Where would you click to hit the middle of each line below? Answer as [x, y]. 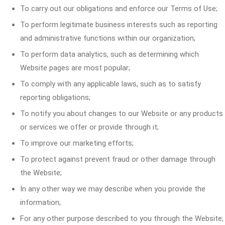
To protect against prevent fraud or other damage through [118, 159]
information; [40, 202]
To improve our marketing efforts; [77, 143]
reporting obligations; [55, 97]
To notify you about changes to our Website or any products [122, 114]
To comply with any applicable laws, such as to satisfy [110, 84]
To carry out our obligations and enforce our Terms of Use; [119, 9]
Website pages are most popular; [75, 68]
